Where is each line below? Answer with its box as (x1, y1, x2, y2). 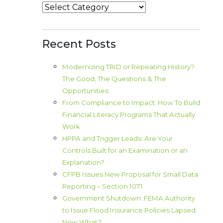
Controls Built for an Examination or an (62, 146, 188, 155)
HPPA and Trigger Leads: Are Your (62, 134, 173, 143)
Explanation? (62, 158, 105, 167)
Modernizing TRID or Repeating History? (62, 63, 195, 71)
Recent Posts (42, 37, 116, 51)
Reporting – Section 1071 (62, 182, 143, 191)
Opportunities (62, 87, 109, 95)
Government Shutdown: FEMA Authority (62, 194, 195, 203)
